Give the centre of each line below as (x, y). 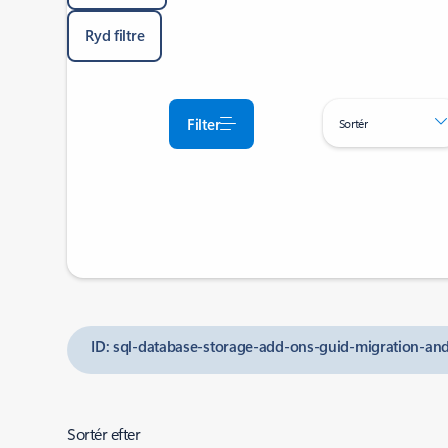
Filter (204, 124)
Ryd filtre (115, 35)
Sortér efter (104, 433)
